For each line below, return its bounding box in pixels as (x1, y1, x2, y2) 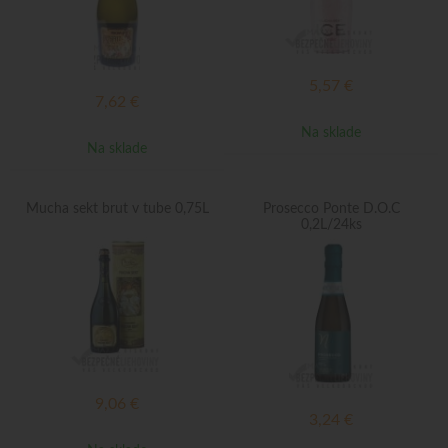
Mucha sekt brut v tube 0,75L (25, 202, 209, 216)
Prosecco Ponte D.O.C (262, 202, 400, 216)
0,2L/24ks (300, 218, 362, 232)
